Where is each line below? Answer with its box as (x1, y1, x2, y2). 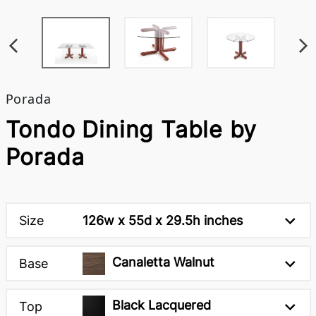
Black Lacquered (112, 298, 211, 313)
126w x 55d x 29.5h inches (83, 212, 243, 228)
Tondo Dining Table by (5, 116, 257, 143)
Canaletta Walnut (112, 255, 214, 270)
